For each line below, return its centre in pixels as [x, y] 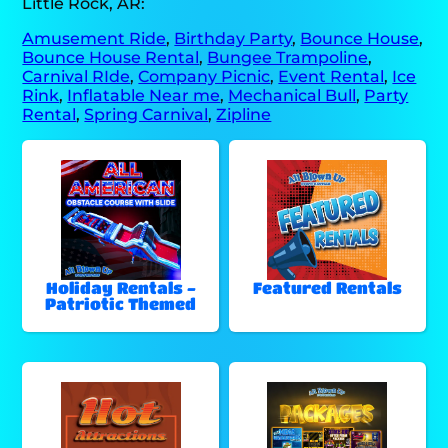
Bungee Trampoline [288, 57]
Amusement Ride [94, 38]
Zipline [244, 114]
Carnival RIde [76, 76]
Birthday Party [233, 38]
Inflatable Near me [144, 95]
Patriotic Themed [121, 303]
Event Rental [331, 76]
